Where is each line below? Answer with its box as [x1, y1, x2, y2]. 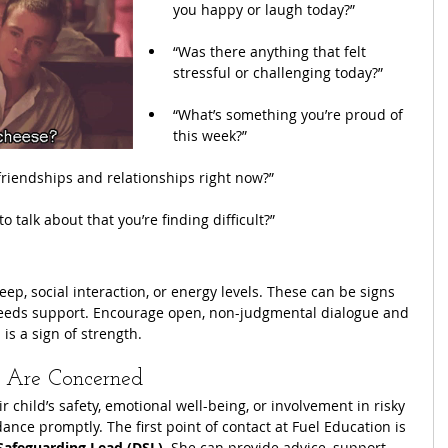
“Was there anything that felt [173, 41, 370, 61]
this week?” [173, 125, 247, 145]
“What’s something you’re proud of [173, 104, 407, 124]
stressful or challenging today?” [173, 62, 383, 82]
